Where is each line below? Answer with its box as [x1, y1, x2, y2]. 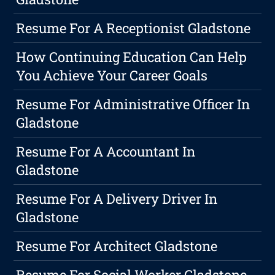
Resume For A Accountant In [16, 142, 196, 161]
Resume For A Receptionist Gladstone [16, 19, 251, 37]
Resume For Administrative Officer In [16, 95, 250, 114]
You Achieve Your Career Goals [16, 66, 208, 85]
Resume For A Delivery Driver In [16, 190, 218, 208]
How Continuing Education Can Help [16, 48, 247, 66]
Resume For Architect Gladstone [16, 237, 218, 255]
